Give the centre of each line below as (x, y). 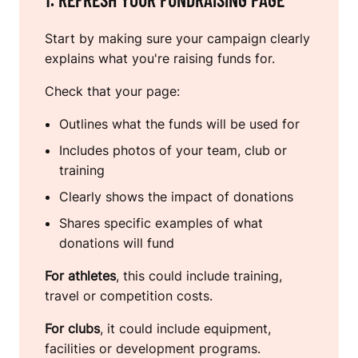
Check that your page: (112, 91)
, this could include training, (199, 276)
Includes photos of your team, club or (173, 151)
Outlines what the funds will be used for (179, 124)
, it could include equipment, (185, 329)
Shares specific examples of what (161, 223)
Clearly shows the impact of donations (176, 197)
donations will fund (117, 243)
